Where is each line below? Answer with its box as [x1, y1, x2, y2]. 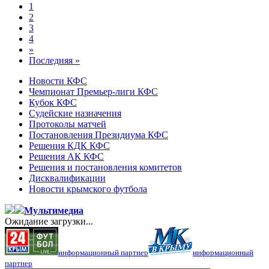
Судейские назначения [29, 108, 121, 118]
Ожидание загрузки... [5, 216, 93, 226]
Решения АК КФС [29, 151, 104, 162]
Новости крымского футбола [29, 184, 147, 194]
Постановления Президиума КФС [29, 130, 168, 140]
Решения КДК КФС [29, 141, 110, 151]
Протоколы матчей [29, 119, 106, 129]
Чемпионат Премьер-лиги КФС [29, 86, 158, 97]
